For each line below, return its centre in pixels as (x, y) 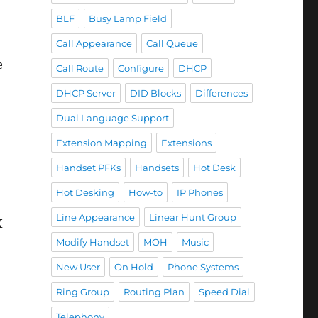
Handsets (157, 168)
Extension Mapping (101, 143)
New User (78, 267)
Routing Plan (154, 292)
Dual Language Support (112, 118)
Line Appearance (95, 217)
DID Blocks (155, 93)
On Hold (133, 267)
